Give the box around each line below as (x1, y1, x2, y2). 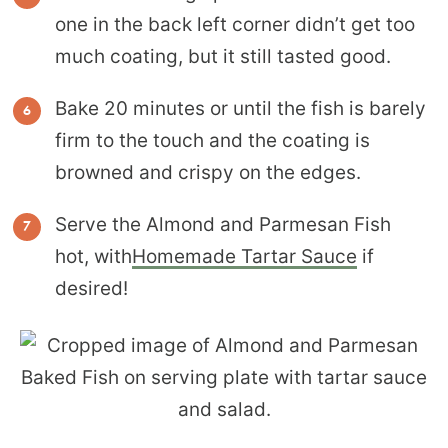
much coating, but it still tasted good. (55, 44, 396, 68)
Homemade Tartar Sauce (132, 244, 357, 268)
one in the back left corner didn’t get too (55, 12, 415, 36)
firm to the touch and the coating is (55, 128, 370, 152)
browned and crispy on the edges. (55, 160, 361, 184)
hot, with (55, 244, 132, 268)
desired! (55, 276, 128, 300)
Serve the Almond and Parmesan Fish (55, 212, 391, 236)
